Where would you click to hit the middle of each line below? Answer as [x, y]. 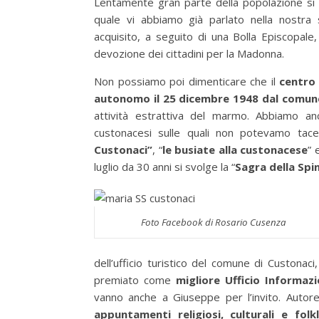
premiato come [135, 280]
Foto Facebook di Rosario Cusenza [213, 223]
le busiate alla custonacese [235, 150]
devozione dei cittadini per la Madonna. [189, 54]
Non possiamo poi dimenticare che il [187, 82]
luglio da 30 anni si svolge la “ [164, 167]
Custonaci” [123, 150]
